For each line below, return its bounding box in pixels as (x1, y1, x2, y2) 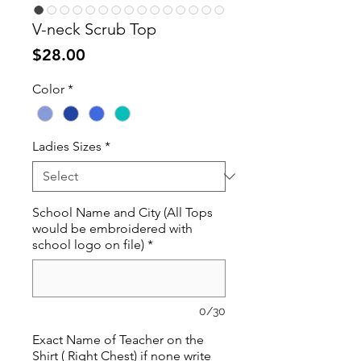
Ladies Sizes (32, 139, 102, 155)
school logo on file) (32, 237, 144, 253)
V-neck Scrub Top (32, 19, 156, 39)
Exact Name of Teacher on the (32, 332, 204, 348)
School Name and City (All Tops (32, 205, 213, 221)
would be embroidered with (32, 221, 193, 237)
